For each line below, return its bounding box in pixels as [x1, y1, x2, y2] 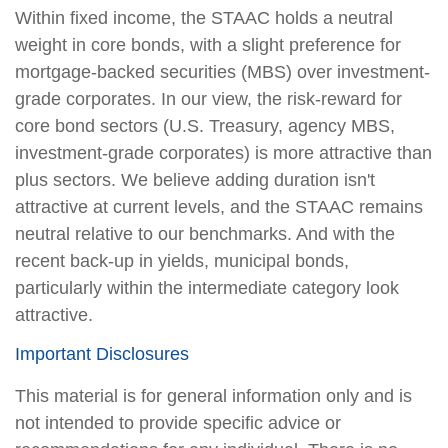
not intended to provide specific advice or [15, 412, 341, 433]
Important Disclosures [15, 343, 189, 364]
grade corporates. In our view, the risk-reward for [15, 88, 402, 109]
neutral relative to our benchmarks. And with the [15, 223, 395, 244]
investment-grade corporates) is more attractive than [15, 142, 432, 163]
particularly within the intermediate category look [15, 277, 399, 298]
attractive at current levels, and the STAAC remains [15, 196, 423, 217]
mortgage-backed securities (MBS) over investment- [15, 61, 430, 82]
